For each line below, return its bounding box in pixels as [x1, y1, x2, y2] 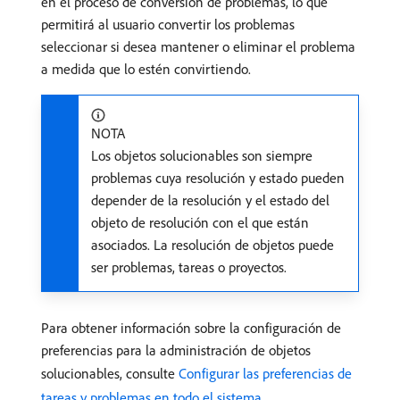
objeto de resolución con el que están [91, 213, 309, 231]
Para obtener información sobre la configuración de [41, 319, 341, 337]
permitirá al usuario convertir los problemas [41, 15, 295, 33]
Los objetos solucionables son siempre [91, 146, 312, 164]
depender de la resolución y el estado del [91, 191, 329, 209]
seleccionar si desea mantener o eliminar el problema [41, 37, 355, 55]
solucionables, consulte [41, 364, 179, 382]
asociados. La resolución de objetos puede [91, 236, 334, 254]
